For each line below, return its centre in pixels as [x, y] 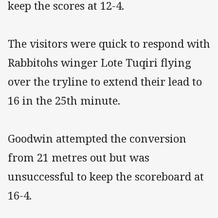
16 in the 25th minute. [64, 100]
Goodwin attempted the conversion [97, 138]
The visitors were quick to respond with [109, 43]
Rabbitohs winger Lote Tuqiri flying [100, 62]
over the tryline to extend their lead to [105, 81]
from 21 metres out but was [79, 157]
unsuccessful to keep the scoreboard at [106, 176]
